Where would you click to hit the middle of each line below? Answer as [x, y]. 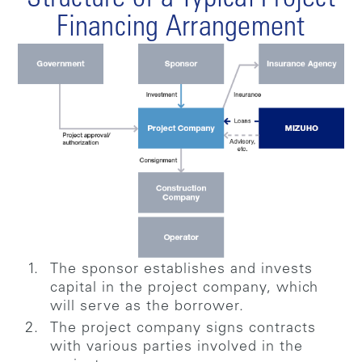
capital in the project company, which [185, 288]
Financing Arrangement [181, 29]
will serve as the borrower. [147, 307]
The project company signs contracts [183, 328]
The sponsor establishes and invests [182, 269]
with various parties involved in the [177, 347]
